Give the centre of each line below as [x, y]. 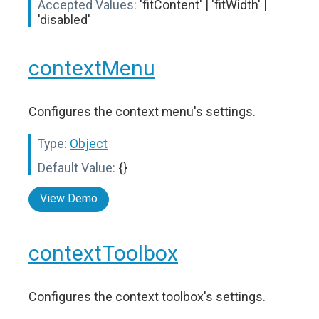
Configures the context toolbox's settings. [147, 297]
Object [89, 143]
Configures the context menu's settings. [142, 111]
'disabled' [64, 20]
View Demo [69, 198]
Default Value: [77, 168]
